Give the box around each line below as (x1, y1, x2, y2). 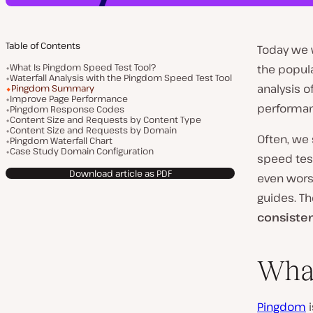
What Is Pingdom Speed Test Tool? (10, 61, 156, 73)
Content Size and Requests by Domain (10, 124, 177, 136)
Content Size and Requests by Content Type (10, 113, 201, 126)
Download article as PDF (68, 166, 172, 180)
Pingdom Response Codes (10, 103, 124, 115)
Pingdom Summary (11, 82, 94, 94)
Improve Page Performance (10, 92, 128, 105)
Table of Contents (6, 39, 80, 52)
